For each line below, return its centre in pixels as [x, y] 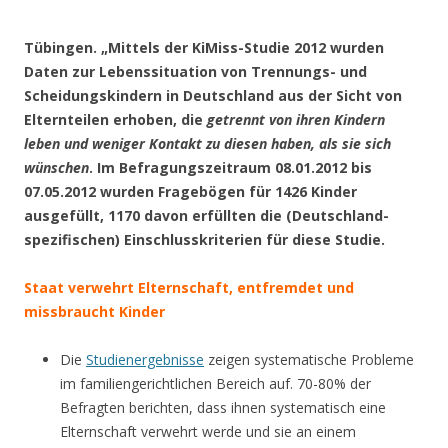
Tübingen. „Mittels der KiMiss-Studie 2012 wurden [204, 47]
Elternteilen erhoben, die [115, 119]
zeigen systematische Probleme [309, 359]
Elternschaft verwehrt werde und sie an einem [208, 431]
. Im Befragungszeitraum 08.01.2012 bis [230, 167]
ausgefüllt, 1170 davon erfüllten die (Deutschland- [206, 215]
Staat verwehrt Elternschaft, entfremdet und [189, 287]
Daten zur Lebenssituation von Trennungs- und [195, 71]
